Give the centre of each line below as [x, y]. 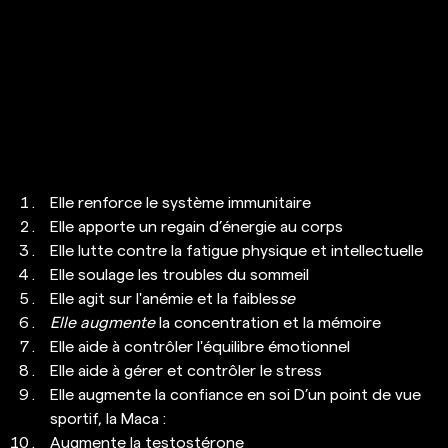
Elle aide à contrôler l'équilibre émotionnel [202, 347]
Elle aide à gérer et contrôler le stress [188, 371]
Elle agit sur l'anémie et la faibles [164, 299]
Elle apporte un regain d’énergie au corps [198, 227]
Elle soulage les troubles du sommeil [181, 275]
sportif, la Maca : [110, 419]
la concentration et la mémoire [272, 323]
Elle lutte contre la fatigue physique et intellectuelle [238, 251]
